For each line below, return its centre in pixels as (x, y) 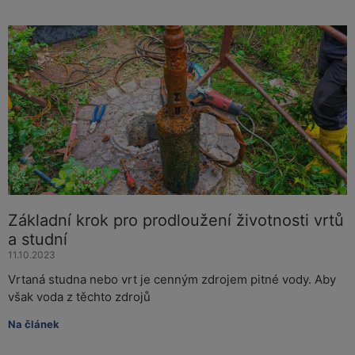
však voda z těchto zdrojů (79, 297)
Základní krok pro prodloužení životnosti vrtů (176, 221)
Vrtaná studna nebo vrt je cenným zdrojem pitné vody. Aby (172, 280)
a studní (38, 240)
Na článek (34, 324)
